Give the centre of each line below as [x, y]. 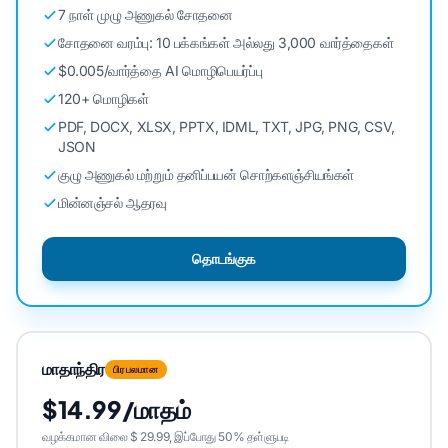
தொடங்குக [224, 258]
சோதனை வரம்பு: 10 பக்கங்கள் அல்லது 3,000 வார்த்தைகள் [226, 42]
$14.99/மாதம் [116, 409]
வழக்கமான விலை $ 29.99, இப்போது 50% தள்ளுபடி [165, 436]
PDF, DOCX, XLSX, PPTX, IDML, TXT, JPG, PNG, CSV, [226, 126]
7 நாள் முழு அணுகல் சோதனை [145, 14]
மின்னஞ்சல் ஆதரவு [112, 202]
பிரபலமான [136, 368]
